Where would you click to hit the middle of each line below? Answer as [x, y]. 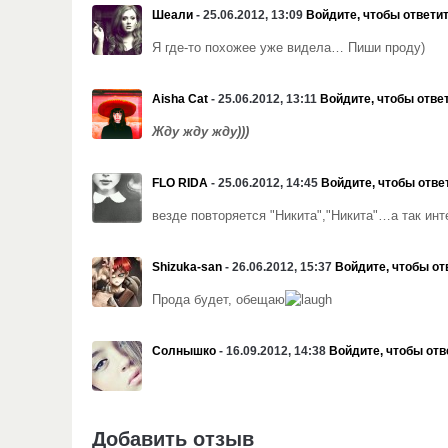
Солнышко [184, 351]
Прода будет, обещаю [218, 300]
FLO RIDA [180, 183]
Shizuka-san [187, 267]
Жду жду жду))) [200, 132]
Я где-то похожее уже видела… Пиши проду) [288, 48]
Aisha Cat [180, 99]
